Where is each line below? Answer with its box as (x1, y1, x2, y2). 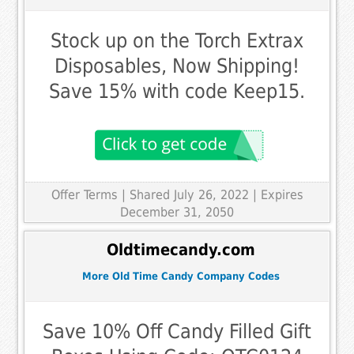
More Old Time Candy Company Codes (82, 270, 280, 283)
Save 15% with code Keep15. (49, 79, 305, 103)
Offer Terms (51, 186, 118, 202)
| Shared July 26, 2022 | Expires (121, 186, 303, 202)
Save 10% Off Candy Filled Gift (43, 319, 311, 343)
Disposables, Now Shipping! (55, 54, 299, 77)
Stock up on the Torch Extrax (51, 28, 303, 52)
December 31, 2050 (120, 204, 234, 220)
